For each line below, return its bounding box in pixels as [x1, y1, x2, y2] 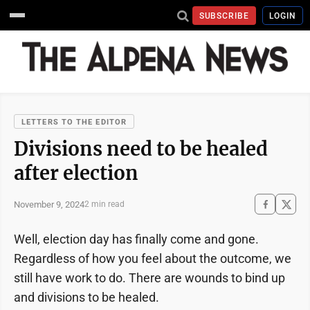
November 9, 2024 [14, 199, 84, 210]
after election [14, 161, 138, 185]
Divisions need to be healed [14, 137, 268, 161]
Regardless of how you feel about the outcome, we [14, 251, 291, 266]
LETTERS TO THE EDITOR [21, 118, 127, 127]
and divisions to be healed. [14, 290, 159, 304]
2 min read [84, 199, 125, 209]
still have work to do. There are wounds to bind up [14, 271, 285, 285]
